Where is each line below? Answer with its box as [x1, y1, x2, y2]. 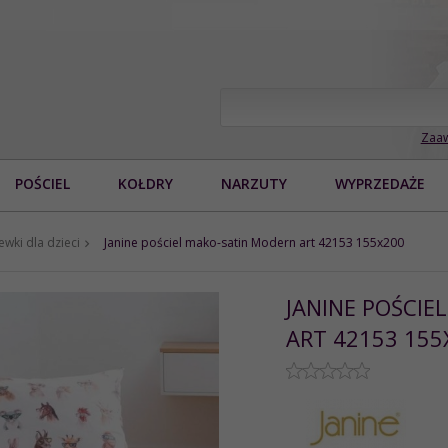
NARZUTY [221, 173, 287, 193]
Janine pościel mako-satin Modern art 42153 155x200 [104, 233, 404, 251]
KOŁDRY [118, 173, 173, 193]
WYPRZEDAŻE [335, 173, 425, 193]
